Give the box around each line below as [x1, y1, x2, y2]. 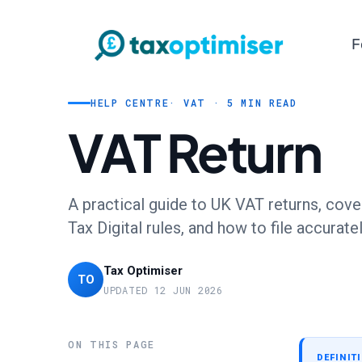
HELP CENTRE [90, 96, 170, 109]
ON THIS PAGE [68, 338, 156, 351]
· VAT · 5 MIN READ [169, 96, 297, 109]
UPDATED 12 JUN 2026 [103, 284, 223, 297]
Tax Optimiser [103, 263, 183, 278]
